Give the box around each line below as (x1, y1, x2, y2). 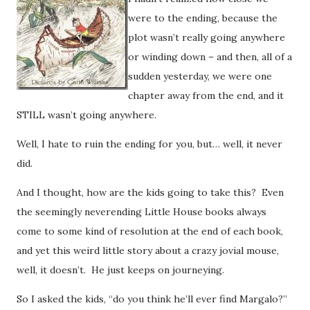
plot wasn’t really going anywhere (128, 30, 285, 44)
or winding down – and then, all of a (128, 50, 292, 63)
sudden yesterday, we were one (128, 69, 272, 82)
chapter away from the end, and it (128, 89, 284, 102)
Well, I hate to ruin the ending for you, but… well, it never (17, 137, 282, 150)
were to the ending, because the (128, 11, 277, 24)
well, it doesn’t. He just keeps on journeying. (17, 263, 224, 276)
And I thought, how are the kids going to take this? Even (17, 185, 284, 199)
